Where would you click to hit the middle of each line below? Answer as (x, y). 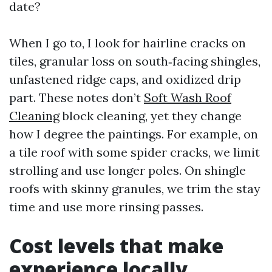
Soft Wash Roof (188, 97)
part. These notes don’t (76, 97)
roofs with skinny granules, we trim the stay (135, 189)
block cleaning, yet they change (151, 116)
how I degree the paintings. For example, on (134, 134)
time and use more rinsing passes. (106, 207)
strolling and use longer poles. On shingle (127, 170)
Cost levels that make (116, 246)
